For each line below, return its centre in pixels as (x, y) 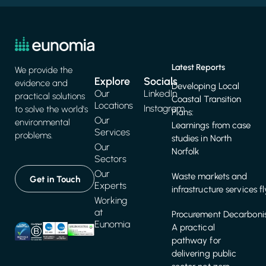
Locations (114, 106)
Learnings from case (211, 126)
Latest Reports (198, 67)
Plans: (183, 113)
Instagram (164, 109)
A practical (193, 228)
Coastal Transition (206, 99)
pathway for (196, 241)
